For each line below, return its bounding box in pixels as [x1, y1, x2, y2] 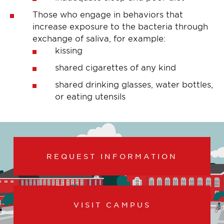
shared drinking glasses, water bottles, [55, 78, 213, 89]
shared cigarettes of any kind [55, 61, 176, 72]
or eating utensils [55, 90, 125, 101]
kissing [55, 44, 82, 55]
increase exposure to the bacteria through [32, 20, 208, 31]
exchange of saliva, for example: [32, 32, 165, 43]
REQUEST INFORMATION [46, 151, 177, 160]
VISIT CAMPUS [73, 199, 151, 209]
